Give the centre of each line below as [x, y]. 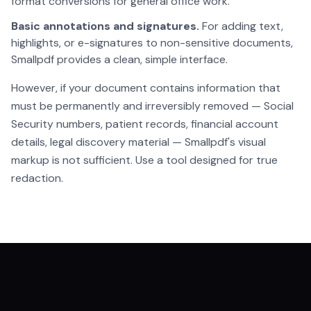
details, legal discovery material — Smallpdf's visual [138, 142]
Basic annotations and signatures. [105, 26]
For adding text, [241, 26]
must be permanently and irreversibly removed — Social [152, 106]
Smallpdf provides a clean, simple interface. [119, 59]
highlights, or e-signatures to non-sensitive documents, [152, 43]
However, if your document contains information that [146, 88]
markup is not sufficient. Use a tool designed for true [144, 160]
